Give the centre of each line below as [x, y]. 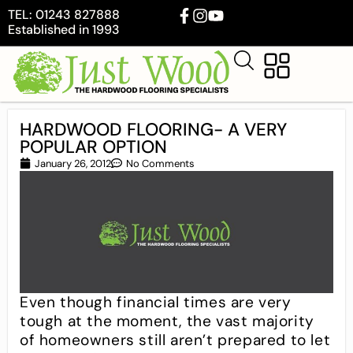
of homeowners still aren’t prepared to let [175, 340]
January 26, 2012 [73, 163]
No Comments [160, 163]
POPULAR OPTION [93, 147]
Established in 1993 [64, 30]
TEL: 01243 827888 [64, 15]
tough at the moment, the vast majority [167, 321]
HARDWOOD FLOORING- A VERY [153, 129]
